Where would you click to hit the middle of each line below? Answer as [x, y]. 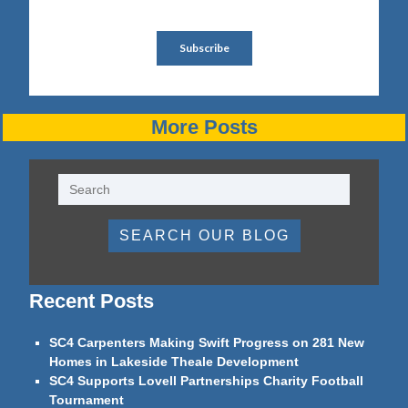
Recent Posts [92, 301]
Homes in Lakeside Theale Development [174, 362]
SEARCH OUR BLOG [204, 236]
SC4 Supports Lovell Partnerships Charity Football [207, 382]
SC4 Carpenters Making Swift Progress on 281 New [207, 343]
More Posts [204, 127]
